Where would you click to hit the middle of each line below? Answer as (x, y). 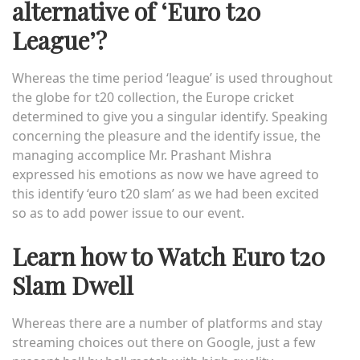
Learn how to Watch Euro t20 (169, 256)
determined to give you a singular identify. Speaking (170, 117)
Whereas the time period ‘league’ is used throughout (172, 78)
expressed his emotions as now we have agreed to (166, 174)
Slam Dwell (73, 285)
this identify (49, 194)
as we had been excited (247, 194)
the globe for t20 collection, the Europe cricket (153, 97)
